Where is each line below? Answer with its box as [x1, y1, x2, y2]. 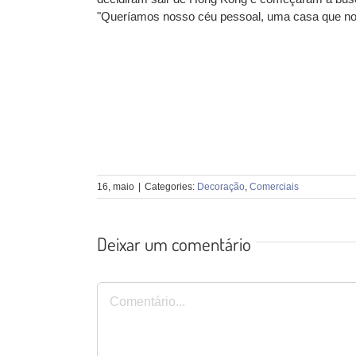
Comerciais [250, 181, 299, 193]
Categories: [145, 181, 197, 193]
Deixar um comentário [97, 232, 251, 256]
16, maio [97, 181, 134, 193]
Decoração [197, 181, 245, 193]
